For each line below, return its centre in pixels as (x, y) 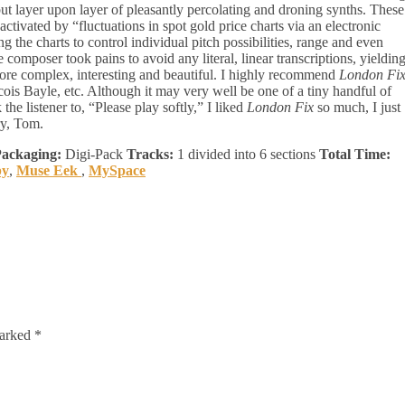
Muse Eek (49, 171)
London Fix (280, 108)
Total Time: (355, 155)
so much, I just (357, 108)
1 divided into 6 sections (246, 155)
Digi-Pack (92, 155)
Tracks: (148, 155)
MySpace (117, 171)
